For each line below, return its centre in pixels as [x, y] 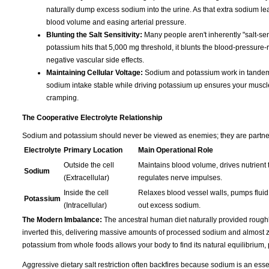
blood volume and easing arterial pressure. [116, 22]
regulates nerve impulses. [180, 178]
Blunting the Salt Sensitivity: [94, 35]
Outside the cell [89, 165]
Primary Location [93, 150]
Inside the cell [86, 193]
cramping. [62, 98]
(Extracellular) [86, 178]
